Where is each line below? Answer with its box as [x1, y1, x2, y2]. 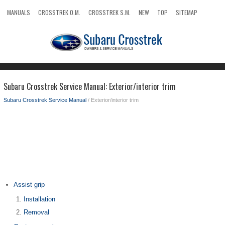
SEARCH [7, 23, 27, 32]
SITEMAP [176, 8, 197, 17]
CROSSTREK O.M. [38, 8, 80, 17]
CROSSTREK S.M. [88, 8, 131, 17]
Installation [24, 195, 55, 203]
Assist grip [14, 181, 45, 188]
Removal [24, 208, 49, 216]
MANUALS [7, 8, 30, 17]
